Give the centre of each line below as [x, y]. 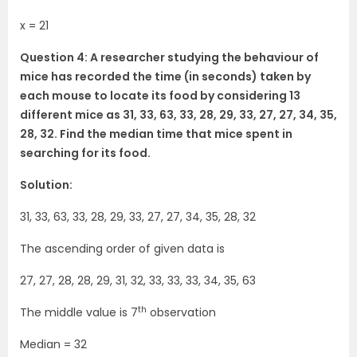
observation [181, 313]
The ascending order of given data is [122, 249]
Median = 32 [53, 345]
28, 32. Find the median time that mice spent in [156, 134]
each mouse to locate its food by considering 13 [160, 96]
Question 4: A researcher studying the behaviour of [169, 58]
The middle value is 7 [79, 313]
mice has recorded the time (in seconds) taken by [165, 77]
